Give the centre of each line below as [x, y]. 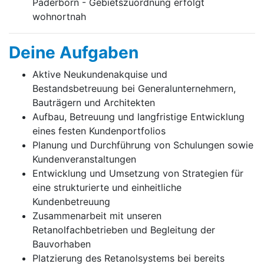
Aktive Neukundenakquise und [100, 74]
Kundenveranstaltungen [84, 159]
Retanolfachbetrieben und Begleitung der [124, 230]
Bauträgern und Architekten [94, 102]
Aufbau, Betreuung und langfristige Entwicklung [138, 116]
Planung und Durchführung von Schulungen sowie [143, 145]
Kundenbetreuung [71, 201]
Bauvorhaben [62, 244]
